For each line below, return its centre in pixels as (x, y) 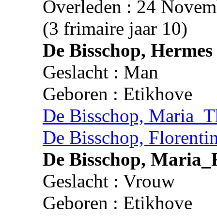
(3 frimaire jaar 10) (115, 28)
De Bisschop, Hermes (128, 50)
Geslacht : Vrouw (109, 181)
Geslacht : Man (101, 72)
